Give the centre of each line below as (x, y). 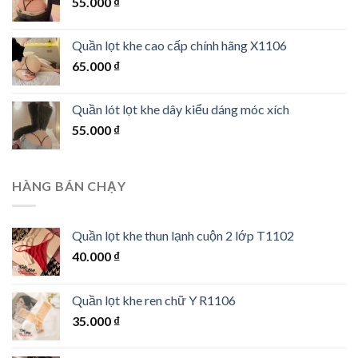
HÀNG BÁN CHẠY (69, 186)
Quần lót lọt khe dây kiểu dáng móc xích (181, 109)
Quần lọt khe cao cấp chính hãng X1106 (179, 46)
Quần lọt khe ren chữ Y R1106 (154, 300)
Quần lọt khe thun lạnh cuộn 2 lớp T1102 (183, 235)
